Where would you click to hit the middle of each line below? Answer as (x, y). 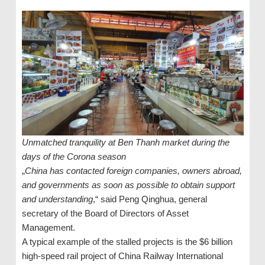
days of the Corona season (74, 157)
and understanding (57, 199)
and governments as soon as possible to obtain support (128, 185)
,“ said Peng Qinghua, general (150, 199)
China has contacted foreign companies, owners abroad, (133, 171)
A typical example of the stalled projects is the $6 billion (127, 242)
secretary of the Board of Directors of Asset (105, 214)
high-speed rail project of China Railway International (122, 256)
